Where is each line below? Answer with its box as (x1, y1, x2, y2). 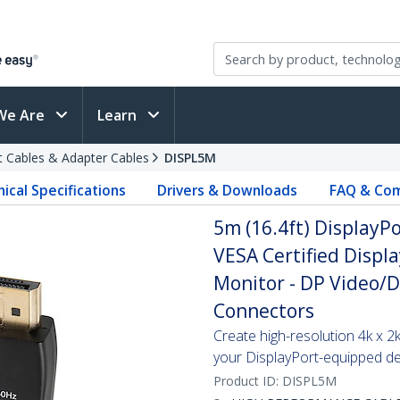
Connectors (213, 298, 314, 323)
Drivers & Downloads (157, 180, 298, 200)
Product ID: (213, 372, 282, 389)
